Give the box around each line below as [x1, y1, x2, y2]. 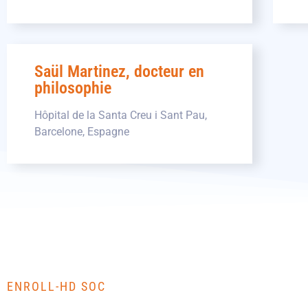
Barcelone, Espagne [34, 124, 129, 138]
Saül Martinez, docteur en [34, 61, 204, 81]
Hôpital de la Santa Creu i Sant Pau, [34, 108, 207, 122]
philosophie [34, 78, 111, 98]
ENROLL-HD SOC [7, 279, 106, 294]
